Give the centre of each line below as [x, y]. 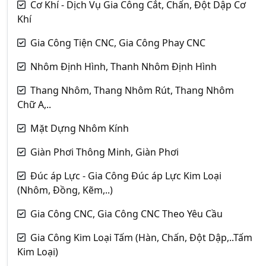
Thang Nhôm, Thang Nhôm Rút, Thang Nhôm [132, 90]
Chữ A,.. [34, 104]
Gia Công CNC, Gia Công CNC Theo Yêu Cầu [126, 213]
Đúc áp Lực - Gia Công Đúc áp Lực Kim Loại [126, 175]
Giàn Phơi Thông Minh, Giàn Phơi [104, 152]
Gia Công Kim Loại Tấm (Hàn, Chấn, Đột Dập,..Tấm [141, 237]
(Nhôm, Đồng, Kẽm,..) [65, 190]
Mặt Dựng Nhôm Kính [80, 128]
